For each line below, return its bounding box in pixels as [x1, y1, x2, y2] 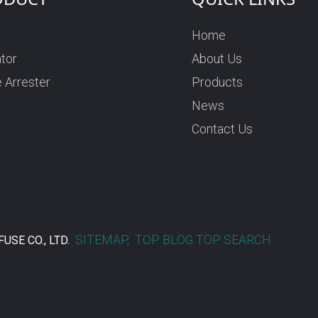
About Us [192, 51, 243, 67]
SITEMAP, [75, 232, 132, 248]
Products [192, 75, 243, 90]
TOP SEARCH [196, 232, 271, 248]
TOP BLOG [132, 232, 196, 248]
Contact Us [192, 121, 253, 137]
